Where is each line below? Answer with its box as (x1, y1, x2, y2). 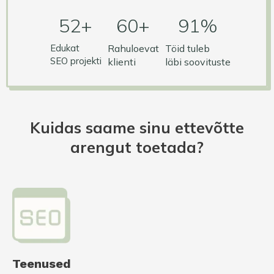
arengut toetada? (70, 137, 204, 157)
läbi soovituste (165, 55, 231, 68)
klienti (107, 55, 136, 68)
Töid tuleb (165, 42, 210, 54)
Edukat (50, 42, 80, 54)
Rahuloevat (107, 42, 159, 54)
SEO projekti (50, 54, 102, 67)
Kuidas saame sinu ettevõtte (30, 117, 244, 137)
